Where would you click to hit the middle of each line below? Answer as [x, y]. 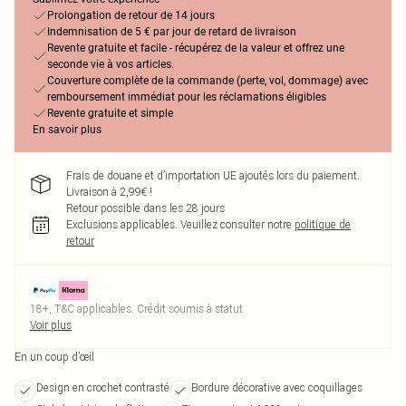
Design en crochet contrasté [103, 387]
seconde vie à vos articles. [111, 64]
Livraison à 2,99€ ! [109, 192]
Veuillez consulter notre [236, 224]
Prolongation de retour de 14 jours [131, 15]
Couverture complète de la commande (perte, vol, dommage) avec [208, 81]
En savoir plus [67, 130]
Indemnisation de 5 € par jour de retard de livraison [172, 32]
